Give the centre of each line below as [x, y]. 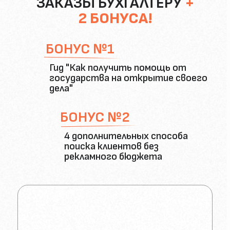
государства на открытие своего [128, 78]
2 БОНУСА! [115, 18]
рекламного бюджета [113, 157]
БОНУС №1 [80, 49]
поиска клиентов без [111, 146]
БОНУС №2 [95, 117]
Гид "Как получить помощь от [118, 68]
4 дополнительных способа [126, 136]
